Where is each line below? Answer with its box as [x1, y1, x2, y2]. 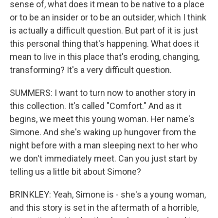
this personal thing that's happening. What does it [10, 38, 199, 49]
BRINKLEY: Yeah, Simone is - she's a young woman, [10, 189, 206, 200]
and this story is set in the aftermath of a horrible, [10, 202, 199, 213]
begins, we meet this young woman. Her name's [10, 114, 195, 124]
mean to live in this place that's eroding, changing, [10, 52, 200, 62]
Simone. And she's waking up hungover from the [10, 127, 196, 137]
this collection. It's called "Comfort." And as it [10, 101, 182, 111]
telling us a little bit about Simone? [10, 166, 141, 177]
